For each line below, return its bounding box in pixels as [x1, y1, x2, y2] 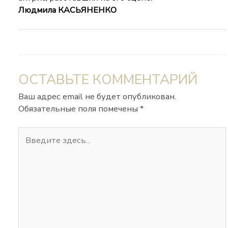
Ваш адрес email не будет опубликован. [18, 90, 177, 102]
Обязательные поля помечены [18, 102, 140, 115]
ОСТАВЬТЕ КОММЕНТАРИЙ [18, 70, 198, 89]
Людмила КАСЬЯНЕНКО [18, 4, 117, 16]
